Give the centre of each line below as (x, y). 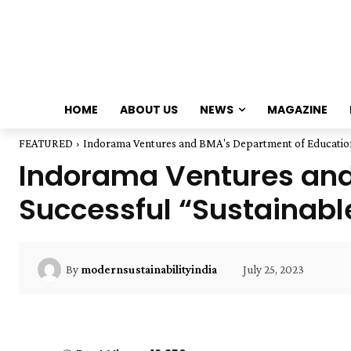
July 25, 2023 (273, 269)
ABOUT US (148, 110)
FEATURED (46, 144)
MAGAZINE (297, 110)
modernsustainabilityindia (149, 269)
